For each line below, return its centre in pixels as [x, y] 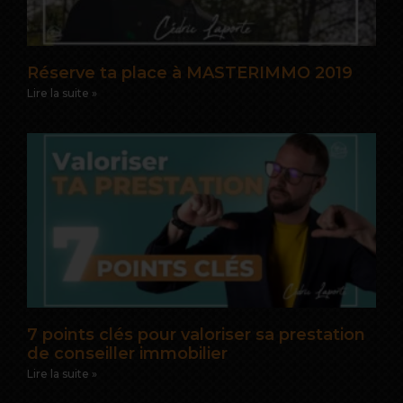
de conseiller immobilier [127, 353]
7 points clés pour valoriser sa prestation [196, 334]
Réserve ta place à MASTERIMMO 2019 [190, 72]
